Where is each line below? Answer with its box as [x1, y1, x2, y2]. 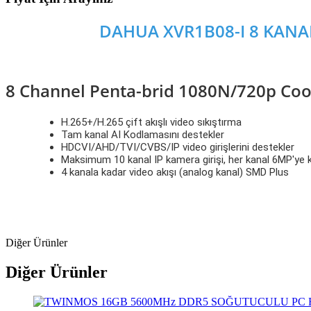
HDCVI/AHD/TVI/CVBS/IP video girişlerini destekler [61, 140, 294, 153]
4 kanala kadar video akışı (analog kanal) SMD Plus [61, 165, 289, 178]
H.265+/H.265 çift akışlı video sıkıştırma [61, 115, 242, 128]
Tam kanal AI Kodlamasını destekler [61, 128, 224, 141]
